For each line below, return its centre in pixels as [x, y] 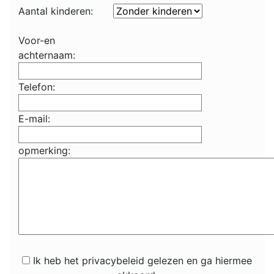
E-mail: [34, 119]
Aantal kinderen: [56, 11]
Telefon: [37, 87]
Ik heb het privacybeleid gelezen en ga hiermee [141, 261]
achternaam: [47, 55]
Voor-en [37, 40]
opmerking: [44, 150]
